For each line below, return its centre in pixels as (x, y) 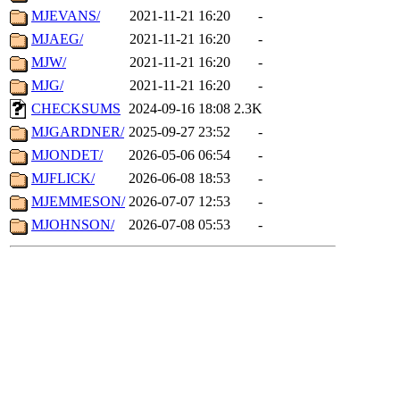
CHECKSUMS (76, 109)
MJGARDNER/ (78, 132)
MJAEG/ (57, 39)
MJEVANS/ (66, 16)
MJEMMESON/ (78, 202)
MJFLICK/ (63, 179)
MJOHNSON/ (73, 225)
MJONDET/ (67, 155)
